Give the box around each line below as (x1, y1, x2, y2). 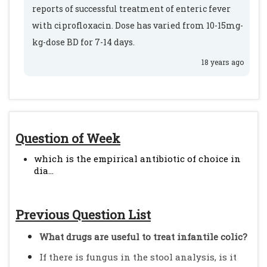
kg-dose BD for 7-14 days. (32, 36, 135, 48)
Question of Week (15, 130, 120, 147)
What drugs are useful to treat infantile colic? (39, 231, 247, 243)
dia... (34, 164, 54, 176)
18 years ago (201, 57, 244, 67)
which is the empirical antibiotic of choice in (34, 153, 241, 164)
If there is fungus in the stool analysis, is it (39, 251, 237, 263)
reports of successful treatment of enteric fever (32, 3, 231, 14)
